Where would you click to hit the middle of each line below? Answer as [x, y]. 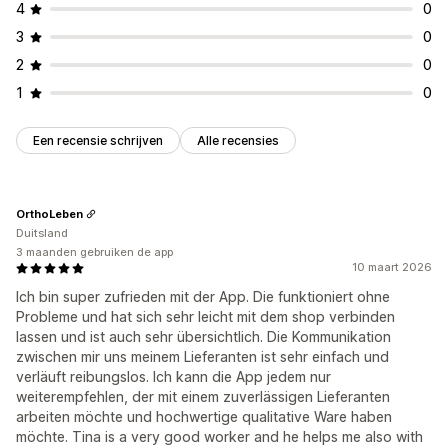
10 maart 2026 [392, 267]
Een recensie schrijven [98, 141]
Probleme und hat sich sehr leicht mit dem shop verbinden [205, 317]
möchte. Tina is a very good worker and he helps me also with [219, 437]
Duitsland [42, 233]
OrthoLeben [49, 213]
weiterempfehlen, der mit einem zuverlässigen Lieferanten [203, 397]
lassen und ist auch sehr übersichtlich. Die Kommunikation [203, 337]
